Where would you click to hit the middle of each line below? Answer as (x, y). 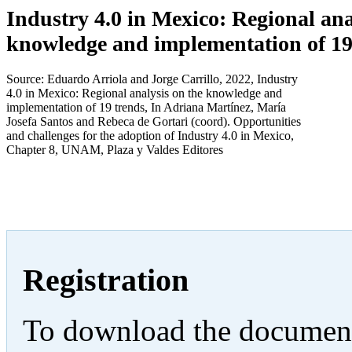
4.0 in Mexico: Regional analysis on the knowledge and (144, 93)
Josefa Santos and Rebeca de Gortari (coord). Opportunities (154, 121)
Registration (106, 280)
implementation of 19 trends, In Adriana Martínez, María (146, 107)
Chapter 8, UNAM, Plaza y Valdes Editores (115, 149)
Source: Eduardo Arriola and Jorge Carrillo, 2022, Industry (152, 79)
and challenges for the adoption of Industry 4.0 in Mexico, (150, 135)
